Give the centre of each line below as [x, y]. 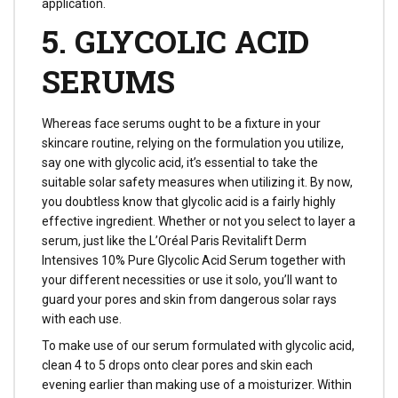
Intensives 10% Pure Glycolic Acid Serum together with [194, 260]
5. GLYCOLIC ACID [175, 40]
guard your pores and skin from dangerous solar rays [189, 299]
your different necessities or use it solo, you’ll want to [190, 279]
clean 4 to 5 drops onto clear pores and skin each [177, 366]
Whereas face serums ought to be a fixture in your [181, 123]
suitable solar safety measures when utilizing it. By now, [197, 182]
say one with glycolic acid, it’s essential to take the [180, 162]
